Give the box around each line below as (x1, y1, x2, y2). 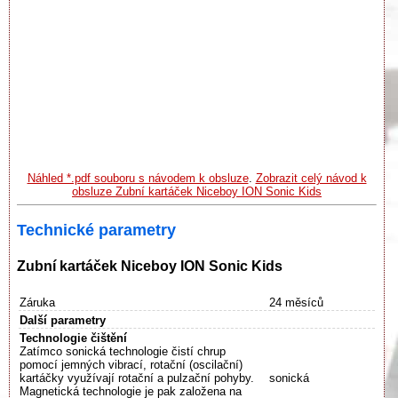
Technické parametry (17, 220, 176, 239)
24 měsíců (269, 296, 323, 310)
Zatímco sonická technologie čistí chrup (20, 345, 226, 359)
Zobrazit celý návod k (255, 171, 367, 186)
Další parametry (20, 314, 106, 328)
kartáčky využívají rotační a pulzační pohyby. (20, 371, 254, 386)
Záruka (20, 296, 55, 310)
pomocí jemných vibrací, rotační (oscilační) (20, 358, 243, 372)
